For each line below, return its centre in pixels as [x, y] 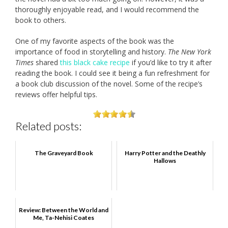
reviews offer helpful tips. [56, 95]
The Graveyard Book [64, 153]
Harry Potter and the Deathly [165, 153]
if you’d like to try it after [171, 63]
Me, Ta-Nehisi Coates [64, 218]
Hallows [165, 161]
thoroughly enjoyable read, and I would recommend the [107, 10]
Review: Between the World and [64, 210]
